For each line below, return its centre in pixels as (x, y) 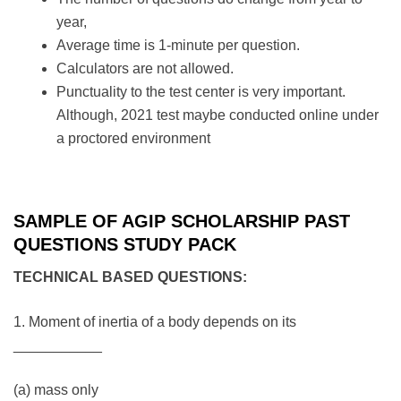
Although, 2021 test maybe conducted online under (218, 115)
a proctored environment (133, 139)
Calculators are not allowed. (145, 69)
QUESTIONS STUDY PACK (125, 245)
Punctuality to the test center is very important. (201, 92)
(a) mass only (56, 390)
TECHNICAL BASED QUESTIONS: (130, 277)
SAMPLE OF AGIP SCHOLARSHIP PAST (182, 222)
